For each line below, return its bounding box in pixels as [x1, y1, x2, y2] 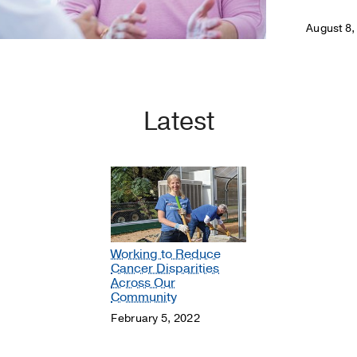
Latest [143, 104, 214, 139]
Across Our [111, 274, 176, 292]
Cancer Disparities [111, 260, 220, 278]
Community [111, 288, 178, 307]
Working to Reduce [111, 245, 222, 264]
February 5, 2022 [111, 310, 200, 326]
